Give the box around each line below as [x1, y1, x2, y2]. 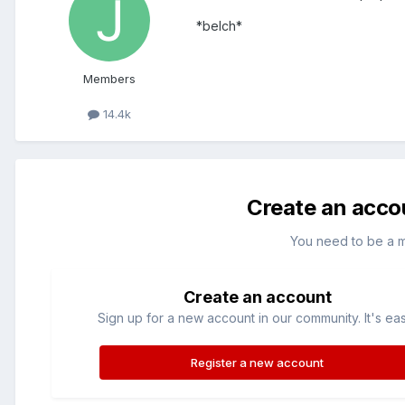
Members [83, 71, 136, 87]
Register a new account [191, 355, 325, 371]
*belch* [196, 18, 242, 34]
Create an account [183, 287, 332, 307]
